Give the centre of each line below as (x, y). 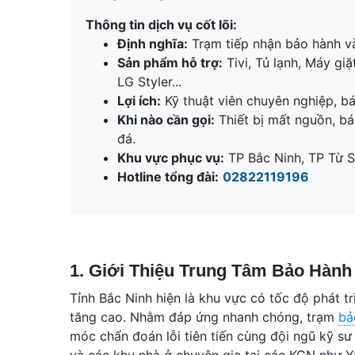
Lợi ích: (139, 100)
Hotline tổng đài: (168, 176)
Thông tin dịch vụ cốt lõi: (161, 24)
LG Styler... (149, 81)
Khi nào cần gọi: (166, 119)
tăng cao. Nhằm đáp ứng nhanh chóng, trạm (204, 317)
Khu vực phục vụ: (171, 157)
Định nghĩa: (153, 43)
